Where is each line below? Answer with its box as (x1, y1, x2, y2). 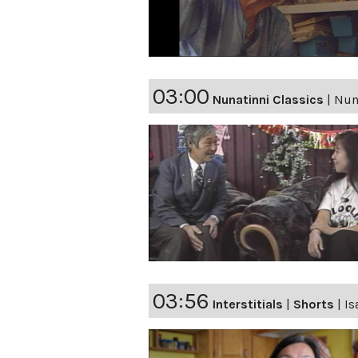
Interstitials (213, 296, 283, 312)
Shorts (293, 296, 334, 312)
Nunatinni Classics (213, 92, 324, 108)
